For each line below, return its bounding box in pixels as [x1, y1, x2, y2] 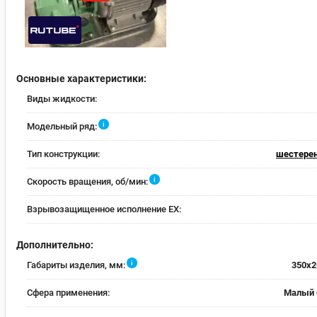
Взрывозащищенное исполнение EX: [27, 203, 181, 214]
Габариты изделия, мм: [27, 259, 125, 270]
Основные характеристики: [16, 72, 146, 84]
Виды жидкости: [27, 93, 97, 104]
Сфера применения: [27, 287, 110, 298]
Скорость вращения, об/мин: [27, 175, 148, 187]
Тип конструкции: [27, 148, 100, 159]
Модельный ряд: [27, 120, 97, 132]
